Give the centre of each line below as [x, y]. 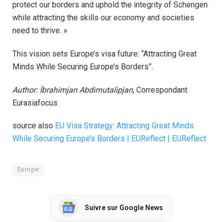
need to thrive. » [40, 30]
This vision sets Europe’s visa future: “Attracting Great [105, 54]
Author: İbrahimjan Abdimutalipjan [73, 90]
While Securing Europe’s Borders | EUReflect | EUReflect [109, 139]
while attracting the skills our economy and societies [103, 17]
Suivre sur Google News [124, 207]
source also [34, 126]
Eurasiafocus [35, 103]
